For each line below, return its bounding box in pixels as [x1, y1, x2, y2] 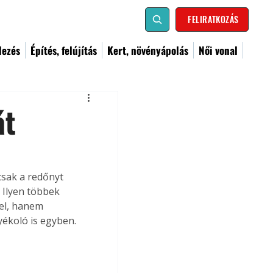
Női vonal [199, 43, 238, 58]
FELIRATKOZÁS [188, 13, 239, 26]
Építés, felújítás [30, 43, 97, 58]
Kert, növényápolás [107, 43, 188, 58]
